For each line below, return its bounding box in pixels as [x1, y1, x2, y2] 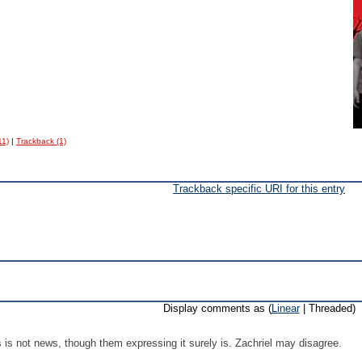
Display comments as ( [162, 302, 271, 314]
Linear [271, 302, 300, 314]
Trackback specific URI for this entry [173, 183, 345, 195]
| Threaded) [299, 302, 356, 314]
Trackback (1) [16, 137, 67, 145]
